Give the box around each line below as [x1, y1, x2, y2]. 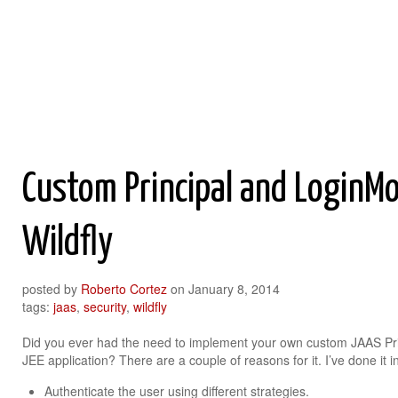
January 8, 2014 [188, 280, 280, 298]
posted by [22, 280, 81, 298]
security [84, 298, 126, 315]
